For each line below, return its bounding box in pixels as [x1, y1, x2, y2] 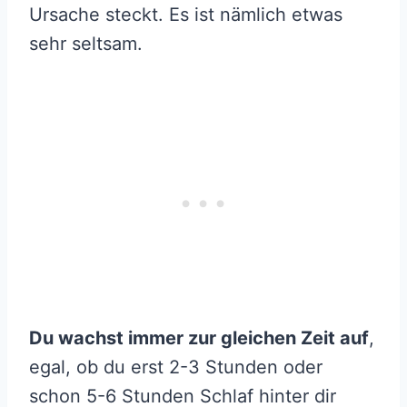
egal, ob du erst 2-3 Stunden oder [29, 356, 323, 379]
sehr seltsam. [29, 33, 143, 55]
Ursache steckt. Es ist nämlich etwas [29, 4, 342, 26]
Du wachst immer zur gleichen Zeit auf [29, 327, 369, 350]
